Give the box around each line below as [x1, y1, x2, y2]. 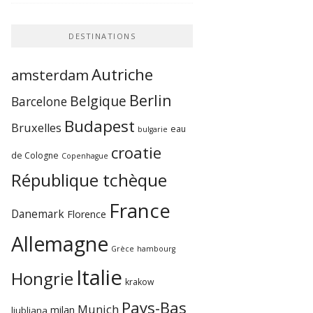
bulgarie [138, 124, 168, 134]
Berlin [129, 90, 173, 110]
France [109, 197, 171, 224]
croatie [111, 142, 162, 163]
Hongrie [11, 268, 74, 290]
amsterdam [11, 65, 89, 85]
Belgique [70, 92, 127, 110]
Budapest [64, 115, 136, 137]
